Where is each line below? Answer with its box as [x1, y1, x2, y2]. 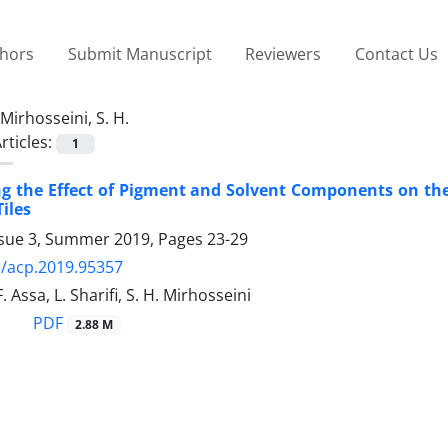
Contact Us [354, 42, 438, 65]
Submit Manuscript [67, 42, 212, 65]
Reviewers [245, 42, 322, 65]
